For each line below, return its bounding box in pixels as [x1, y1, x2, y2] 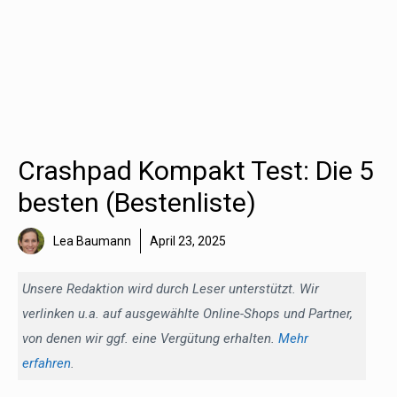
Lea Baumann [53, 234, 131, 248]
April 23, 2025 [150, 234, 226, 248]
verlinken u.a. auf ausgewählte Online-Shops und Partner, [22, 306, 353, 322]
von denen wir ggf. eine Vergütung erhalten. [22, 331, 278, 346]
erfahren [22, 355, 71, 371]
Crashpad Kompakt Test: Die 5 [18, 155, 374, 186]
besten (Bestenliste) [18, 187, 256, 218]
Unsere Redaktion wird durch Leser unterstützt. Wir [22, 281, 319, 297]
